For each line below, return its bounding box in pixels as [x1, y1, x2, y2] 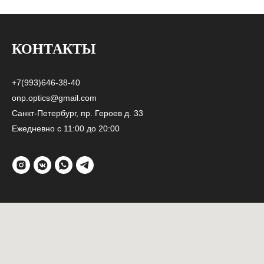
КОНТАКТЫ [12, 41, 96, 57]
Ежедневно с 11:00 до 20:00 [12, 124, 120, 134]
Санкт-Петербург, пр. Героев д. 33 [12, 108, 143, 118]
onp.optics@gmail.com [12, 93, 97, 103]
